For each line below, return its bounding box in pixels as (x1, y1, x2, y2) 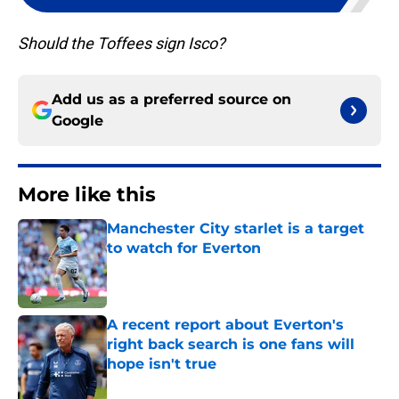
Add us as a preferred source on (52, 91, 291, 109)
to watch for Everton (107, 240, 261, 257)
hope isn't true (107, 355, 216, 373)
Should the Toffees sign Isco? (18, 34, 225, 53)
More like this (18, 183, 156, 208)
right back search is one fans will (107, 336, 354, 354)
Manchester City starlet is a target (107, 220, 364, 238)
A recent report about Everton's (107, 316, 344, 334)
